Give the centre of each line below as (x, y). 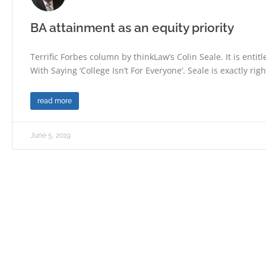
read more (55, 101)
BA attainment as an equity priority (132, 28)
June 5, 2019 (50, 136)
